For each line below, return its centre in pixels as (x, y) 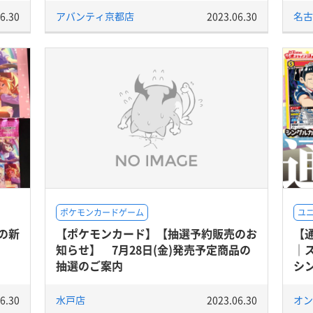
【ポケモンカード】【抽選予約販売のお (156, 233)
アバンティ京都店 (95, 16)
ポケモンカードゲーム (102, 212)
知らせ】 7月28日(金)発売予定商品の (153, 249)
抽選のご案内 (89, 265)
